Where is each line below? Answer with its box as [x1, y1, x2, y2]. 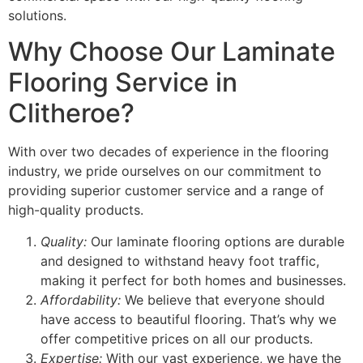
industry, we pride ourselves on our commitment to [8, 163, 322, 180]
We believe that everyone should [121, 291, 325, 308]
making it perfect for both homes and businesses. [41, 271, 346, 288]
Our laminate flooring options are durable [87, 233, 344, 250]
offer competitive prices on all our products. [41, 330, 313, 347]
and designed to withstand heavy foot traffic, [41, 252, 319, 269]
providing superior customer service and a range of [8, 182, 324, 199]
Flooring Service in [8, 66, 237, 99]
